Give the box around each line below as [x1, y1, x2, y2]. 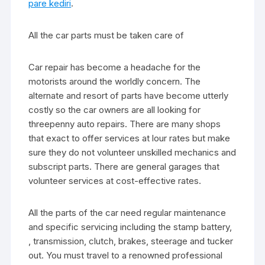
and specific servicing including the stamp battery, [28, 221, 232, 232]
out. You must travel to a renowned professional [28, 249, 223, 261]
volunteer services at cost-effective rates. [28, 174, 202, 186]
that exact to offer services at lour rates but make [28, 132, 231, 144]
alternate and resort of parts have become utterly [28, 89, 229, 101]
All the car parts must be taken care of [28, 29, 185, 41]
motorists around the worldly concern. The [28, 75, 201, 87]
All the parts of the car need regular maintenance [28, 206, 227, 218]
